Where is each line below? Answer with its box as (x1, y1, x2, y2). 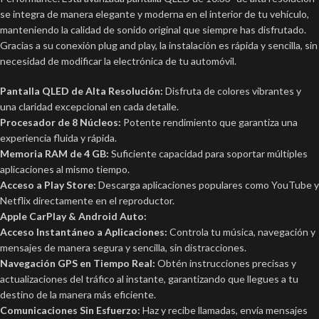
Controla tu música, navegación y (167, 226, 315, 239)
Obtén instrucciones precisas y (155, 257, 296, 270)
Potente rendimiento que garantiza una (121, 116, 298, 129)
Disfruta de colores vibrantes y (163, 85, 301, 98)
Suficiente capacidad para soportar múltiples (109, 147, 308, 160)
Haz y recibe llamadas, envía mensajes (140, 304, 308, 317)
